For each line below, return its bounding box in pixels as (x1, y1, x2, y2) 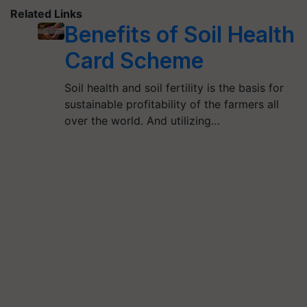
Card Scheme (64, 47, 204, 74)
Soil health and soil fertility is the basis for (64, 81, 284, 95)
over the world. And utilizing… (64, 114, 220, 127)
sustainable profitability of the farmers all (64, 97, 279, 111)
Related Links (10, 7, 82, 21)
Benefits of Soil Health (64, 21, 295, 48)
